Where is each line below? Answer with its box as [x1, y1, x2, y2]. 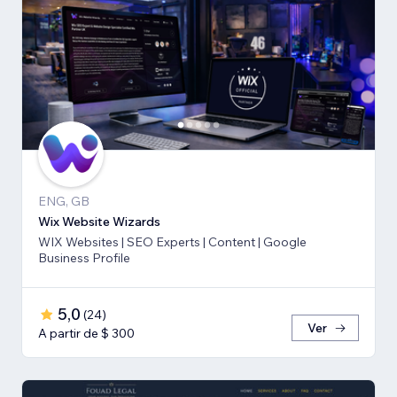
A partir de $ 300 [38, 325, 135, 342]
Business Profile [38, 250, 130, 267]
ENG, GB [38, 193, 90, 210]
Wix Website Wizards [38, 214, 160, 230]
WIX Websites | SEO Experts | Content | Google [38, 234, 307, 251]
